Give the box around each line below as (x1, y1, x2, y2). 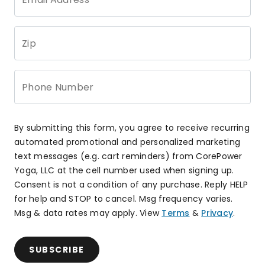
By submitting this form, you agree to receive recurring (14, 121, 250, 134)
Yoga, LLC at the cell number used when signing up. (14, 164, 234, 176)
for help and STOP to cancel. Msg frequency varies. (14, 192, 233, 205)
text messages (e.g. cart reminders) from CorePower (14, 150, 243, 162)
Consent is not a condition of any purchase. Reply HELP (14, 178, 248, 190)
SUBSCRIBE (29, 243, 85, 256)
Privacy (201, 206, 233, 219)
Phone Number (22, 80, 94, 94)
